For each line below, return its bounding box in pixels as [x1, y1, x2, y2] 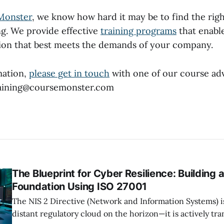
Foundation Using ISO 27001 [12, 180, 147, 192]
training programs [100, 25, 176, 37]
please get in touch [29, 67, 109, 79]
